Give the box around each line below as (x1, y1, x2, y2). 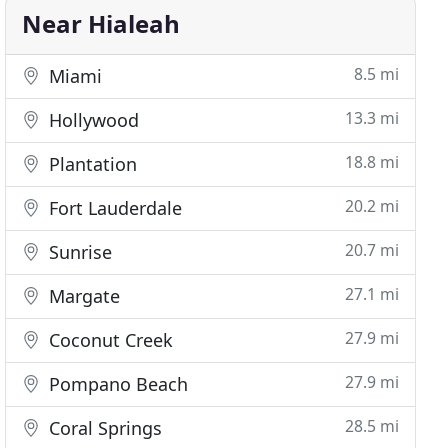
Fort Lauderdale (44, 196, 183, 220)
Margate (44, 284, 121, 308)
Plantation (44, 152, 138, 176)
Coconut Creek (44, 328, 174, 352)
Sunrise (44, 240, 113, 264)
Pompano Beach (44, 372, 189, 396)
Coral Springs (44, 416, 163, 440)
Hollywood (44, 108, 140, 132)
